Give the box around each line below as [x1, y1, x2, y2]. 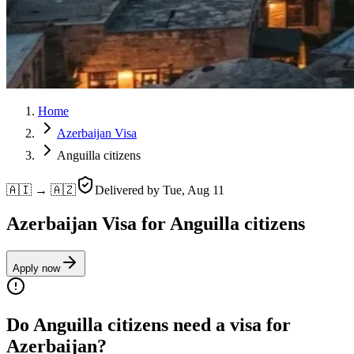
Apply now [13, 262, 60, 274]
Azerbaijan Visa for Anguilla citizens [6, 213, 305, 234]
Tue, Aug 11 [163, 183, 224, 197]
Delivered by [95, 183, 163, 197]
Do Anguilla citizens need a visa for [6, 314, 291, 335]
